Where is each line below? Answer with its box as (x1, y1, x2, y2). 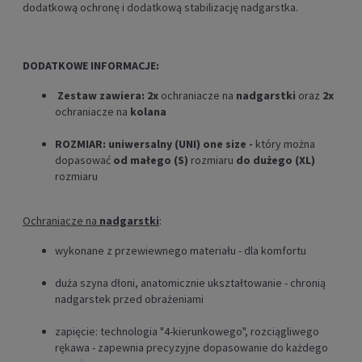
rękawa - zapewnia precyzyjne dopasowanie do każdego (55, 340, 328, 356)
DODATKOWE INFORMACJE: (23, 58, 159, 74)
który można (255, 137, 315, 152)
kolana (130, 104, 166, 120)
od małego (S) (113, 153, 191, 168)
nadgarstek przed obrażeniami (55, 292, 204, 307)
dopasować (55, 153, 113, 168)
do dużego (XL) (236, 153, 315, 168)
